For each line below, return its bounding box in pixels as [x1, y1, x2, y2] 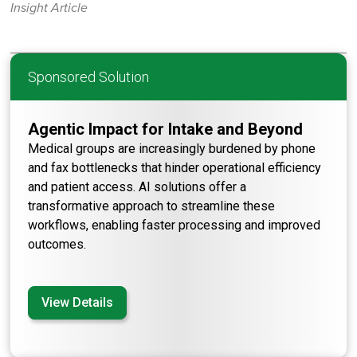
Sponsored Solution [28, 68, 150, 85]
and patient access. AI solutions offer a [28, 178, 247, 194]
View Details [41, 294, 114, 310]
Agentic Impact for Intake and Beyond [28, 119, 304, 139]
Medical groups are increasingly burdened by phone [28, 140, 316, 156]
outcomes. [28, 236, 87, 252]
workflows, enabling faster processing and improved [28, 217, 321, 233]
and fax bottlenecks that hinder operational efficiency [28, 159, 322, 175]
